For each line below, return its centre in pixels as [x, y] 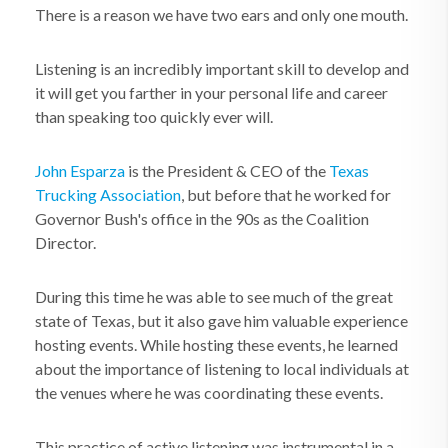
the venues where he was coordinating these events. [209, 392]
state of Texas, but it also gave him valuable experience [221, 320]
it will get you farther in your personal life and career [211, 92]
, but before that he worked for [286, 194]
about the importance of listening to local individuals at [222, 368]
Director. [65, 242]
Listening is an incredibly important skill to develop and [222, 68]
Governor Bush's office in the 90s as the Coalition [202, 218]
